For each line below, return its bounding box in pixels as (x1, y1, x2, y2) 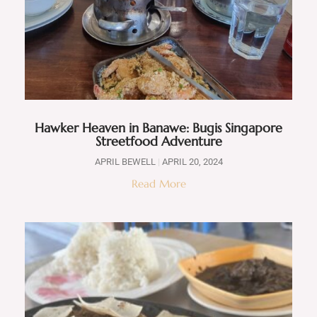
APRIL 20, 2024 (159, 156, 223, 167)
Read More (131, 177, 186, 190)
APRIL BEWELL (94, 156, 158, 167)
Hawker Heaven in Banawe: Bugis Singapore (35, 120, 282, 136)
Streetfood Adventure (95, 133, 222, 149)
